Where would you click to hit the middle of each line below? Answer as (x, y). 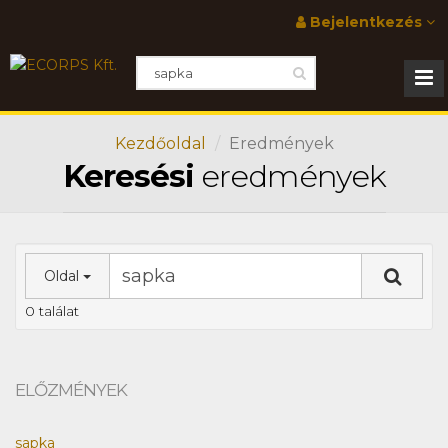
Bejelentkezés (366, 22)
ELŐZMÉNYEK (71, 390)
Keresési (128, 176)
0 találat (52, 311)
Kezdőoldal (160, 143)
